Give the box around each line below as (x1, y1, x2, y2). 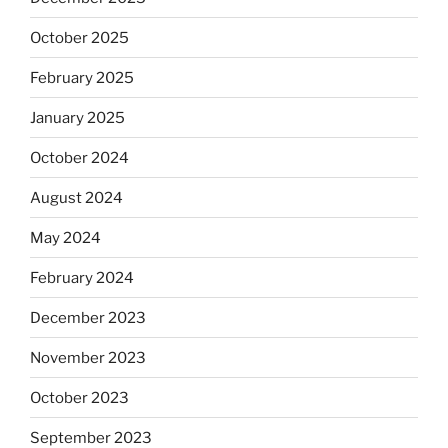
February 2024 (30, 268, 134, 287)
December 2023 (30, 308, 146, 327)
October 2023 (30, 388, 129, 407)
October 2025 (30, 28, 129, 47)
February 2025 (30, 68, 134, 87)
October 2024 (30, 148, 129, 167)
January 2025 (30, 108, 125, 127)
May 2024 (30, 228, 101, 247)
